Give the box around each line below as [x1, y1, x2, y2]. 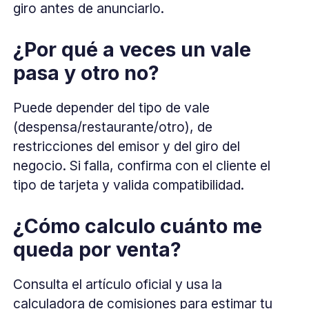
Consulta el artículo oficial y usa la [13, 275, 223, 292]
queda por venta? [13, 237, 182, 261]
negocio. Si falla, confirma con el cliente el [13, 157, 271, 174]
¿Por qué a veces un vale [13, 37, 252, 61]
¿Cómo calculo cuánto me [13, 213, 263, 238]
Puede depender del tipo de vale [13, 99, 210, 116]
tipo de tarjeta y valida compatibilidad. [13, 176, 245, 193]
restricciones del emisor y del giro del [13, 137, 241, 154]
